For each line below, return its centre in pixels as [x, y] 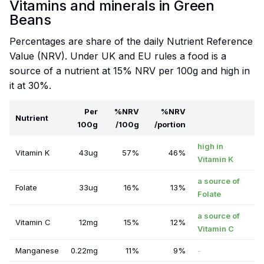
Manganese [37, 251]
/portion [170, 125]
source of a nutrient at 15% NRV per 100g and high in [130, 71]
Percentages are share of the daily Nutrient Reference [131, 42]
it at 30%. [30, 86]
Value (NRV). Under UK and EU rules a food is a [118, 56]
